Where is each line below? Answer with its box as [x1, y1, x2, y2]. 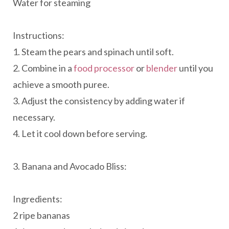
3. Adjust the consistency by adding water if [13, 95, 185, 106]
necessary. [13, 111, 55, 123]
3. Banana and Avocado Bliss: [13, 160, 127, 172]
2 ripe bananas [13, 209, 70, 221]
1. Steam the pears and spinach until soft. [13, 45, 174, 57]
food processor [72, 62, 134, 74]
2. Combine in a [13, 62, 72, 74]
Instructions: [13, 29, 64, 41]
